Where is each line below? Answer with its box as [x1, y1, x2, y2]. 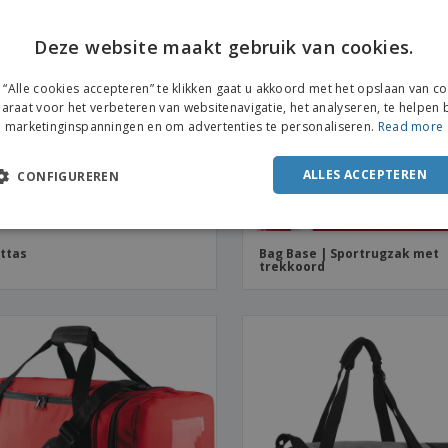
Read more [377, 117, 444, 135]
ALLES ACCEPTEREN [302, 165, 427, 183]
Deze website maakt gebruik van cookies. [34, 34, 414, 59]
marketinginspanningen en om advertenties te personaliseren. [4, 117, 375, 135]
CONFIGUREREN [17, 167, 120, 185]
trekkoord [259, 258, 326, 275]
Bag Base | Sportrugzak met [259, 245, 440, 262]
